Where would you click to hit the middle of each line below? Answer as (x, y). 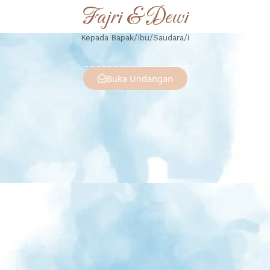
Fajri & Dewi (135, 18)
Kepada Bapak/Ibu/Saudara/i (135, 38)
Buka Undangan (140, 79)
